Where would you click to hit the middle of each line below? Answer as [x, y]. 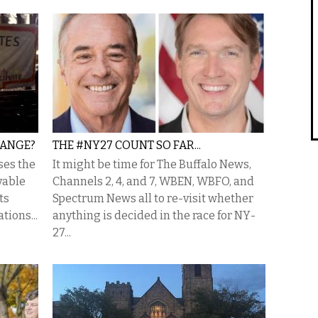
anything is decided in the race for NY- [154, 215]
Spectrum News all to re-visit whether [153, 198]
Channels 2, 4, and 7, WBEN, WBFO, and [153, 181]
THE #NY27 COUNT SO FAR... [127, 145]
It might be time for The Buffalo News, [152, 164]
